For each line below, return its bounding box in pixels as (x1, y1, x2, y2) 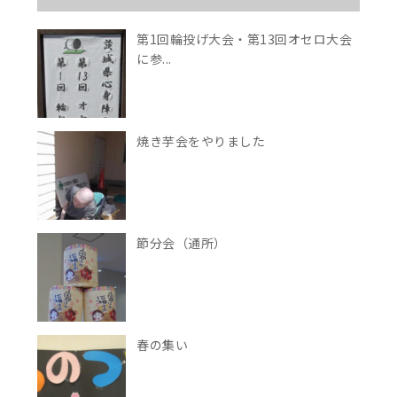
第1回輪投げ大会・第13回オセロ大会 (136, 30, 353, 49)
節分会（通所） (136, 234, 227, 253)
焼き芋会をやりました (136, 132, 266, 151)
